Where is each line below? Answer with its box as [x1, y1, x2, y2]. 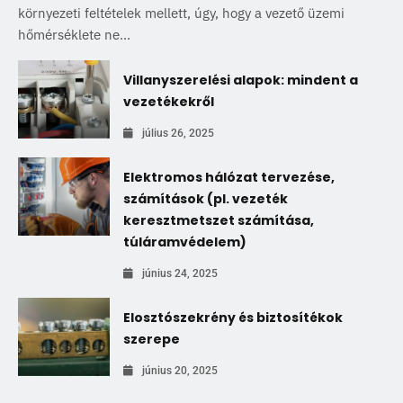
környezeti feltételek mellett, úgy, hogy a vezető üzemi [18, 4, 345, 22]
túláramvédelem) [123, 233, 246, 252]
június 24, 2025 [142, 267, 218, 281]
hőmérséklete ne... [18, 26, 130, 44]
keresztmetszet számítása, [123, 211, 314, 230]
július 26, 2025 [142, 127, 214, 140]
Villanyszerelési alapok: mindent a [123, 71, 358, 90]
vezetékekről [123, 93, 214, 112]
